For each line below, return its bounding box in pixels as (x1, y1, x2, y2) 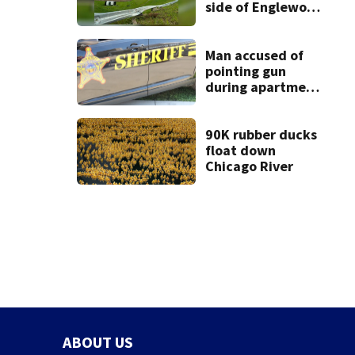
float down (204, 141, 276, 160)
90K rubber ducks (204, 125, 317, 144)
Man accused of (204, 45, 303, 64)
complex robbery (204, 93, 311, 112)
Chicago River (204, 157, 293, 176)
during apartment (204, 77, 320, 96)
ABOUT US (62, 332, 133, 353)
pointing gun (204, 61, 286, 80)
